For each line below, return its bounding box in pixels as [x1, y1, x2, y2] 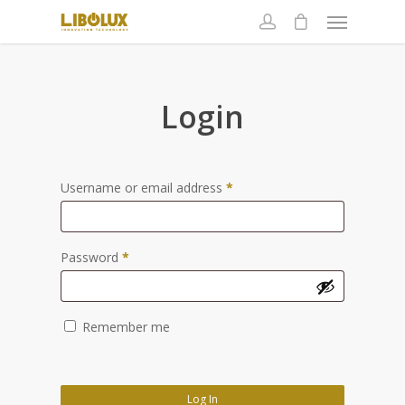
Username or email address [61, 179, 226, 197]
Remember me [82, 318, 170, 336]
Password [61, 249, 122, 267]
